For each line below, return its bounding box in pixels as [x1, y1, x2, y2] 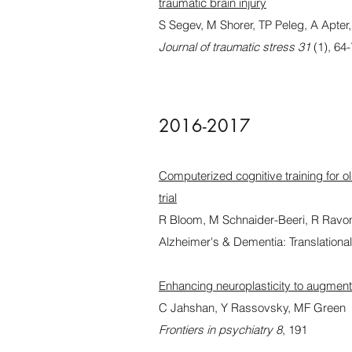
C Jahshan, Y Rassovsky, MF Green [159, 300, 346, 315]
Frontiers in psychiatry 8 [159, 322, 282, 337]
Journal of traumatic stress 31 [159, 39, 310, 54]
